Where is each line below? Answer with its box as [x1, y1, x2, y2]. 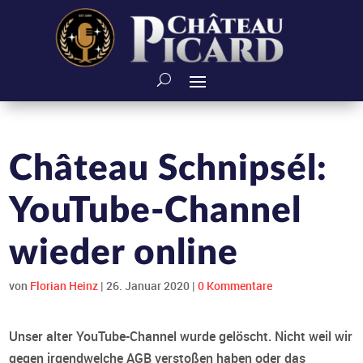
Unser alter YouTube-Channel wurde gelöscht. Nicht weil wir [9, 327, 353, 345]
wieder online [9, 235, 239, 271]
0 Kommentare [198, 277, 273, 293]
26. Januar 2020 [106, 277, 190, 293]
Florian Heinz [30, 277, 99, 293]
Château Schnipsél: [9, 151, 328, 187]
